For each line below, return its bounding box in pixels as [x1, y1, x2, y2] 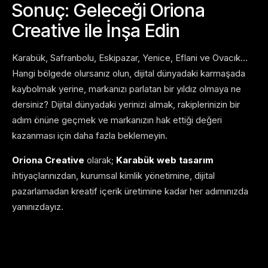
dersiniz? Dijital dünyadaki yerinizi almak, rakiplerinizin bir [12, 99, 240, 111]
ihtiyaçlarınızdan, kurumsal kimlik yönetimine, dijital [12, 170, 215, 182]
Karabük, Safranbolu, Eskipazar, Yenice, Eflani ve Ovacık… [12, 52, 248, 64]
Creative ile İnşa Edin [12, 19, 180, 42]
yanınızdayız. [12, 201, 63, 213]
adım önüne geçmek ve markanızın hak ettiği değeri [12, 114, 222, 126]
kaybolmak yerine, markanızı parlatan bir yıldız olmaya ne [12, 83, 241, 95]
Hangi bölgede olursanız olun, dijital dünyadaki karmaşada [12, 68, 245, 80]
